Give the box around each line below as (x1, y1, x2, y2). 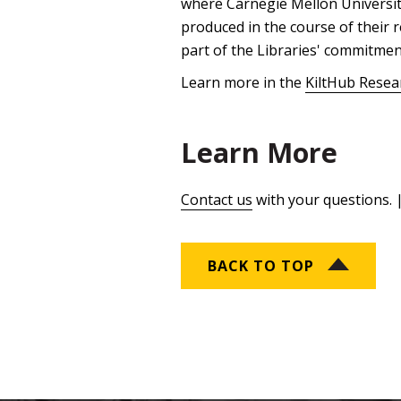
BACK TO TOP (208, 256, 314, 277)
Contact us (181, 190, 252, 210)
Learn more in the (181, 73, 305, 93)
